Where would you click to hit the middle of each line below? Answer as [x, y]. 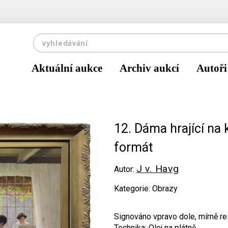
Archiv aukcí [149, 68]
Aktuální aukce [67, 68]
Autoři [212, 68]
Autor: [125, 169]
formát [133, 147]
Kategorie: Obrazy [146, 189]
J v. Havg [158, 169]
